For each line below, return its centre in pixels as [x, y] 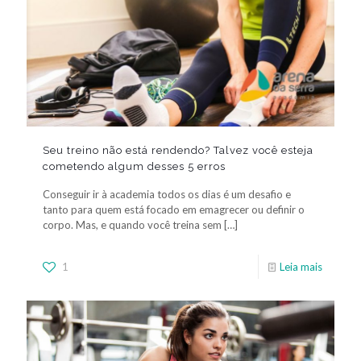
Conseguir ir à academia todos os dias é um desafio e [167, 194]
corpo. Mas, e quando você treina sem [132, 224]
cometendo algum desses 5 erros [134, 166]
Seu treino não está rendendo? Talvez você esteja [178, 150]
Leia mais [301, 266]
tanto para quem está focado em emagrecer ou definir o [174, 209]
